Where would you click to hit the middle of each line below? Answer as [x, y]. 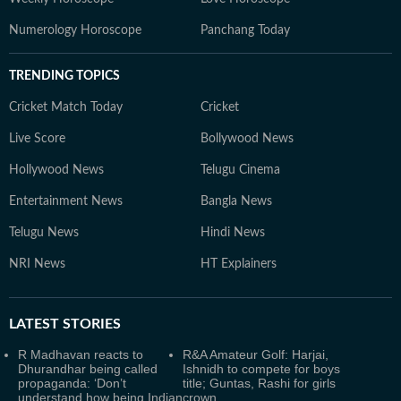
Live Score [37, 138]
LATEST [34, 324]
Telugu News [44, 232]
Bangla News [236, 201]
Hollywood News [56, 170]
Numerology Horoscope [75, 30]
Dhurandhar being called [88, 368]
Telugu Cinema [240, 170]
